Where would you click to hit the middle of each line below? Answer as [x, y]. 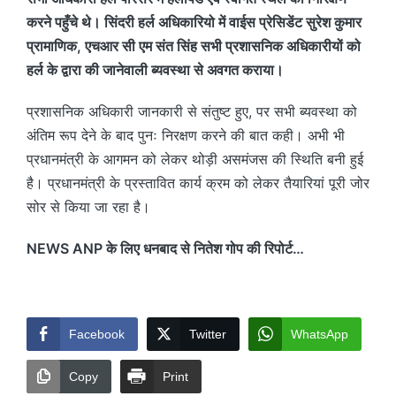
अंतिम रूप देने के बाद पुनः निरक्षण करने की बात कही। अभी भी [186, 135]
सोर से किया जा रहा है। [88, 206]
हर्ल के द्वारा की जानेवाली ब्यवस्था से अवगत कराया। [155, 69]
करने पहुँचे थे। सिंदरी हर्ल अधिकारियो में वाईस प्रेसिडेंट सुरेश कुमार [194, 22]
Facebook [97, 334]
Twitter [208, 334]
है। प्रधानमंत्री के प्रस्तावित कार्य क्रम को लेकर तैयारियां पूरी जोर [198, 183]
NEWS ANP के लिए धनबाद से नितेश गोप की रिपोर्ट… [165, 248]
